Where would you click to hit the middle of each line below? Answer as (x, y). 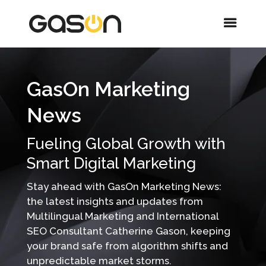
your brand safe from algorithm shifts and (127, 246)
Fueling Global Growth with (126, 144)
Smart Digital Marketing (111, 163)
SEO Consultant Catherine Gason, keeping (128, 231)
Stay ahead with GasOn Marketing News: (124, 186)
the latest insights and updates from (115, 201)
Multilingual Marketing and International (122, 216)
